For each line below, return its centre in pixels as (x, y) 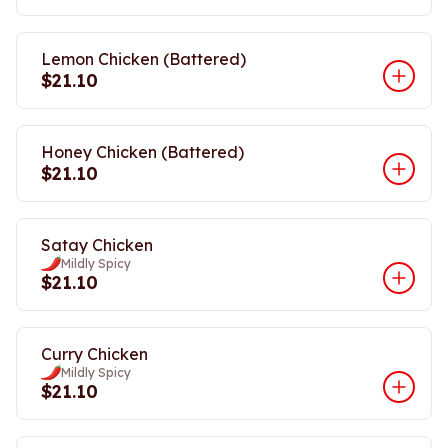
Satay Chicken (97, 245)
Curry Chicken (94, 354)
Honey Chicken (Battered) (142, 152)
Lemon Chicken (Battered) (143, 59)
